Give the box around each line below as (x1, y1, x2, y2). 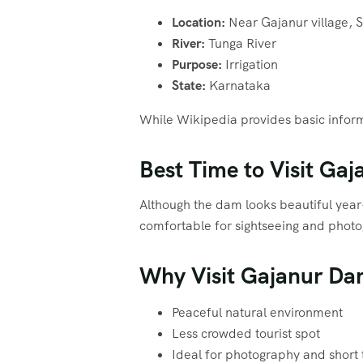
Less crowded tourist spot (172, 325, 320, 343)
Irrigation (222, 56, 278, 74)
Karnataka (206, 77, 271, 95)
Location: (172, 14, 225, 32)
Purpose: (172, 56, 222, 74)
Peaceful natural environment (172, 304, 343, 322)
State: (172, 77, 206, 95)
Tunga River (205, 35, 276, 53)
